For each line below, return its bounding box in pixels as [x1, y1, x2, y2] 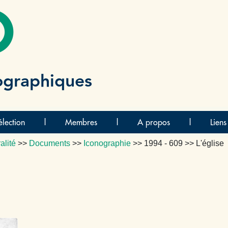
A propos [137, 117, 170, 127]
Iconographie [83, 139, 131, 148]
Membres [65, 117, 97, 127]
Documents [29, 139, 70, 148]
